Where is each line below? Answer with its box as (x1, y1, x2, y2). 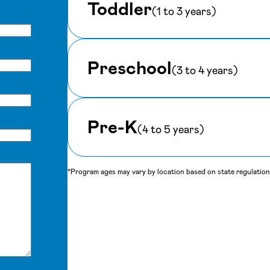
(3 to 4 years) (172, 63, 238, 78)
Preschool (87, 56, 172, 80)
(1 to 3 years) (152, 4, 216, 19)
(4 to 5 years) (137, 122, 204, 137)
